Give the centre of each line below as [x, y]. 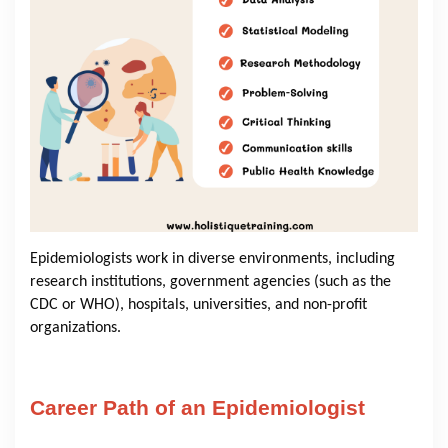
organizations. [75, 328]
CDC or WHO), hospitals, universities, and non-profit [198, 305]
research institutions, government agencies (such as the [210, 282]
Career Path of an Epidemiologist [197, 407]
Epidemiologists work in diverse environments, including [212, 259]
